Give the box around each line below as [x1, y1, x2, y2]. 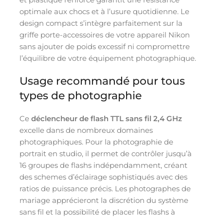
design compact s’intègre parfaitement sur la [19, 18, 182, 28]
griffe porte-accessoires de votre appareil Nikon [19, 30, 190, 39]
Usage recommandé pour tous [19, 74, 185, 88]
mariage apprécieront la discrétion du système [19, 195, 188, 205]
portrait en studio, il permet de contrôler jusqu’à [19, 148, 192, 158]
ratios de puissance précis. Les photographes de [19, 183, 191, 193]
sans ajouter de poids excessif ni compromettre [19, 41, 190, 51]
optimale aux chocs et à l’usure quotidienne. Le [19, 6, 189, 16]
